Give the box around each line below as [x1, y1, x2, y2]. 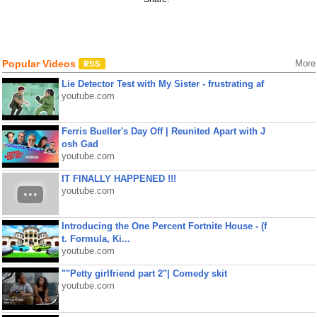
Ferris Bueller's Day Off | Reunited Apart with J [61, 126, 265, 137]
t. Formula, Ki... [61, 234, 130, 244]
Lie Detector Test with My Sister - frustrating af [61, 79, 264, 89]
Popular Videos [1, 58, 79, 69]
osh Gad [61, 139, 98, 149]
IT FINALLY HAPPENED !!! [61, 173, 176, 184]
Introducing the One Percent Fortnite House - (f [61, 221, 267, 231]
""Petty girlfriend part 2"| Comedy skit [61, 268, 227, 279]
